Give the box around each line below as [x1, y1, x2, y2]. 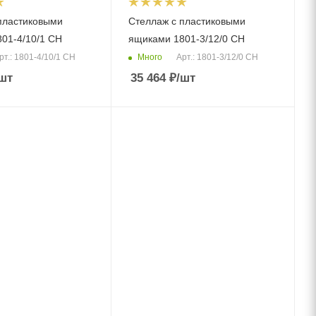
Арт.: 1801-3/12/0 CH [176, 52, 259, 63]
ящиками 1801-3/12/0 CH [128, 33, 245, 44]
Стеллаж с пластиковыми [128, 16, 246, 27]
